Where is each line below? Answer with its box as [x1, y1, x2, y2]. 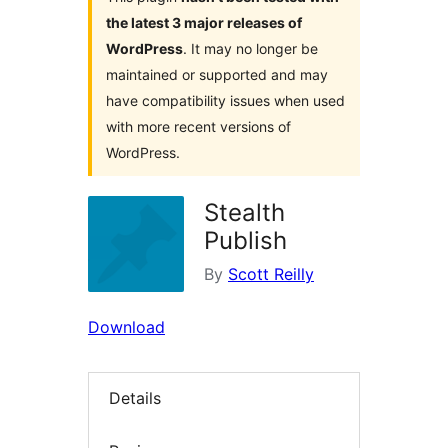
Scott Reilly [228, 264, 314, 285]
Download [88, 317, 165, 338]
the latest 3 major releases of [106, 14, 302, 32]
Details [109, 388, 161, 409]
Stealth [204, 198, 285, 228]
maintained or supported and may [106, 66, 328, 84]
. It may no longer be [183, 40, 318, 58]
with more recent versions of [106, 118, 291, 136]
